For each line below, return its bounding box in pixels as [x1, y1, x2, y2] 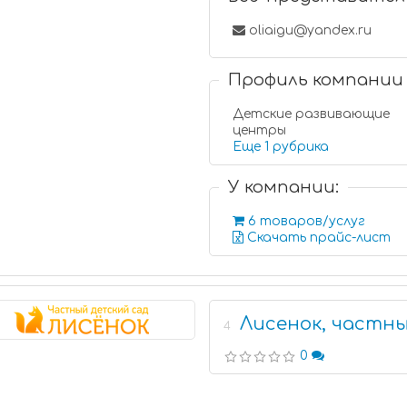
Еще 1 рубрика [273, 140, 330, 154]
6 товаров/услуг [244, 214, 366, 228]
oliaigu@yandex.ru [245, 24, 372, 37]
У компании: [228, 178, 340, 196]
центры [233, 124, 287, 137]
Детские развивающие [233, 107, 391, 121]
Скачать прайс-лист [243, 231, 392, 244]
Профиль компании [228, 71, 404, 89]
